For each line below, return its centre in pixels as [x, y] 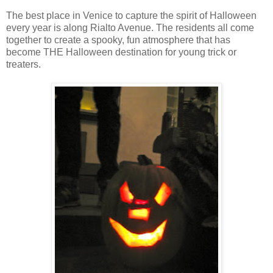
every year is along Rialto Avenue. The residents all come [130, 28]
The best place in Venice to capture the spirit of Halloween [131, 16]
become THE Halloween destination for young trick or [121, 52]
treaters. [23, 65]
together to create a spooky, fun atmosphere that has [118, 40]
